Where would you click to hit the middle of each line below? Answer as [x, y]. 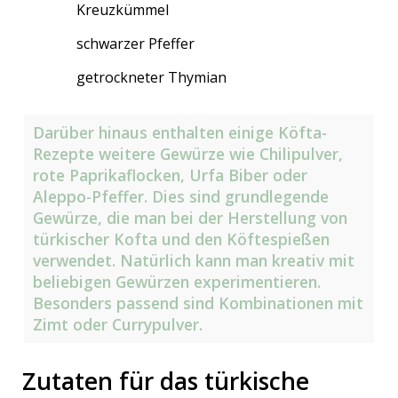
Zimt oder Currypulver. [118, 325]
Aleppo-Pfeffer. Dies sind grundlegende [181, 197]
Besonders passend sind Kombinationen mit [199, 303]
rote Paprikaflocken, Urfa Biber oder [171, 175]
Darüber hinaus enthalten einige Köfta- [180, 133]
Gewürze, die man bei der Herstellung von [191, 218]
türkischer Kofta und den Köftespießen [182, 239]
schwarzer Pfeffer [136, 44]
